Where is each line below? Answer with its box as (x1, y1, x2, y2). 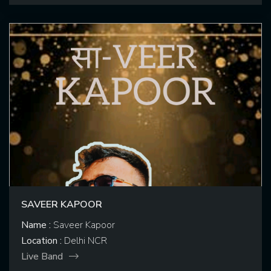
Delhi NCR (62, 234, 107, 248)
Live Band (21, 250, 63, 264)
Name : (21, 218, 51, 232)
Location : (21, 234, 62, 248)
